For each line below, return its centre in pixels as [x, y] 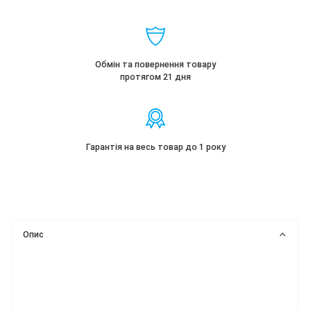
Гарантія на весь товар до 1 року [155, 147]
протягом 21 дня [155, 77]
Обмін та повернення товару [155, 65]
